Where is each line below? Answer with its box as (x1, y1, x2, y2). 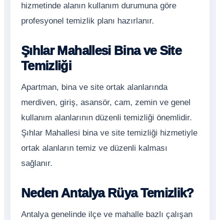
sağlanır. (21, 159, 53, 168)
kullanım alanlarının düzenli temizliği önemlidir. (21, 113, 192, 122)
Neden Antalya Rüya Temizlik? (21, 186, 194, 200)
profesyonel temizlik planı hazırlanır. (21, 16, 154, 26)
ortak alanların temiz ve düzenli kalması (21, 143, 167, 153)
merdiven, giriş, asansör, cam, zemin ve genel (21, 98, 191, 107)
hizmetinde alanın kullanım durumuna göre (21, 1, 176, 10)
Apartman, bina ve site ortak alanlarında (21, 82, 167, 92)
